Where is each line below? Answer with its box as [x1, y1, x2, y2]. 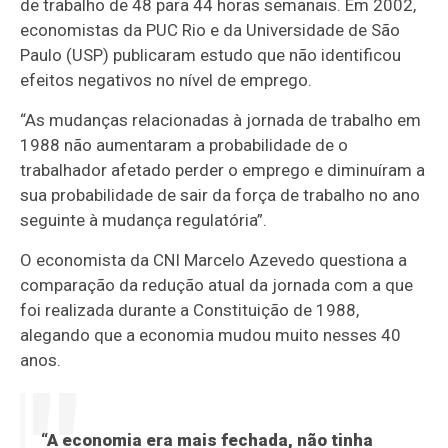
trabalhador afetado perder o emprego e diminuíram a [20, 160, 426, 181]
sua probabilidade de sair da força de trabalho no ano [20, 185, 421, 206]
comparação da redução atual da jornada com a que [20, 275, 414, 296]
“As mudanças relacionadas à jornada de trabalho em [20, 110, 422, 131]
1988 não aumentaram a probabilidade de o [20, 135, 349, 156]
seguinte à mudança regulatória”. [20, 210, 268, 231]
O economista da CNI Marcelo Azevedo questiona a [20, 250, 408, 271]
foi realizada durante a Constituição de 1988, [20, 300, 360, 321]
